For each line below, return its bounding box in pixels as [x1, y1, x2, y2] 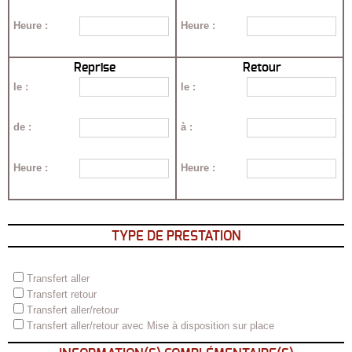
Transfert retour [26, 288, 97, 300]
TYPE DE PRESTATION [111, 229, 241, 243]
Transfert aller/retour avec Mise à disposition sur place [26, 319, 274, 332]
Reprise [73, 61, 115, 75]
